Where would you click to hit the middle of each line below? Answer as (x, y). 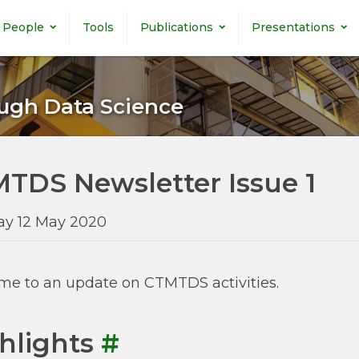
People (23, 27)
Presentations (293, 27)
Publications (176, 27)
